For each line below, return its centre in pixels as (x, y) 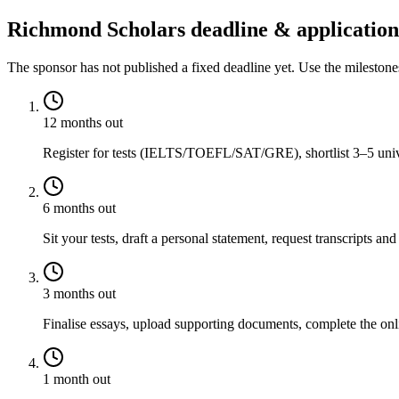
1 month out (77, 379)
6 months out (79, 208)
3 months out (79, 294)
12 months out (83, 123)
